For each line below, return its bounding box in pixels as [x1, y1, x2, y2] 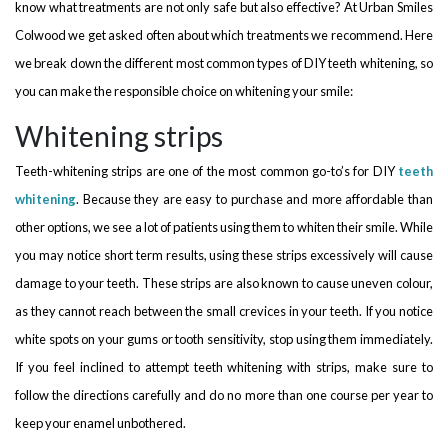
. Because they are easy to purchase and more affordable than [76, 190, 433, 207]
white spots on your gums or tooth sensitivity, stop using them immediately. [15, 330, 433, 347]
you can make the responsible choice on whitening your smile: [15, 82, 353, 99]
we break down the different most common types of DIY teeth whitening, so [15, 54, 433, 71]
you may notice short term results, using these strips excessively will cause [15, 246, 433, 263]
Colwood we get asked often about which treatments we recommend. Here [15, 26, 433, 43]
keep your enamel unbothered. [15, 414, 186, 431]
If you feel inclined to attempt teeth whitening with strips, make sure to [15, 358, 433, 375]
